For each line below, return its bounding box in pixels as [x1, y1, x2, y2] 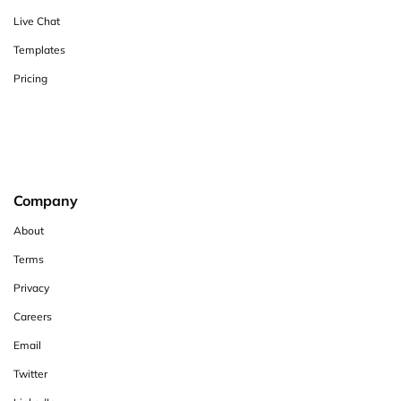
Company [13, 191, 78, 209]
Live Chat [13, 13, 60, 28]
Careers [13, 309, 52, 323]
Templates [13, 42, 65, 56]
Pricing [13, 71, 47, 85]
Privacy [13, 280, 49, 294]
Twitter [13, 366, 47, 380]
